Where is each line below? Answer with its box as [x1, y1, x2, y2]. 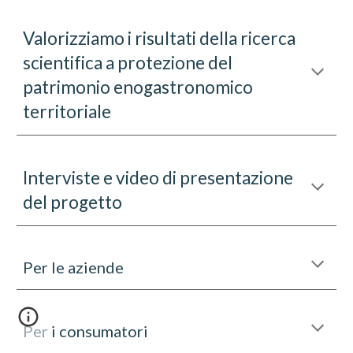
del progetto [23, 191, 123, 213]
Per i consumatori [23, 321, 149, 340]
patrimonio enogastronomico [23, 76, 254, 98]
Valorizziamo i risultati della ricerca [23, 28, 296, 49]
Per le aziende [23, 258, 124, 277]
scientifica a [23, 52, 115, 73]
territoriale [23, 101, 112, 122]
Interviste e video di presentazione [23, 167, 294, 188]
